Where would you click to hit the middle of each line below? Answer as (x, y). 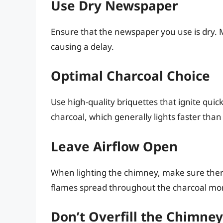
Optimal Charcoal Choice (130, 76)
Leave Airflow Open (114, 146)
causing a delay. (82, 46)
